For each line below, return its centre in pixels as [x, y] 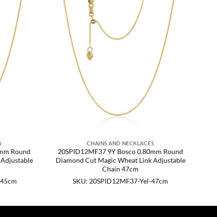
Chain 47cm [120, 169]
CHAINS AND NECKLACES [120, 143]
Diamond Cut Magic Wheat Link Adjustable [120, 160]
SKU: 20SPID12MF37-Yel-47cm [120, 181]
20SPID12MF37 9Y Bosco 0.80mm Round [120, 152]
